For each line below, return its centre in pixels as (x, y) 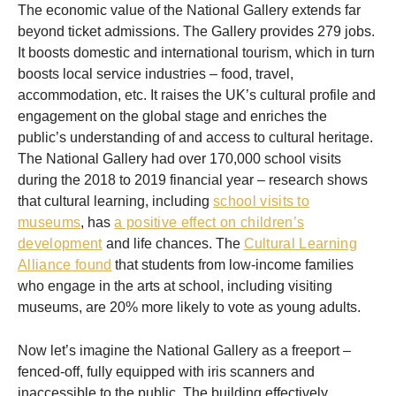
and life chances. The (173, 244)
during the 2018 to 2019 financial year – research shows (193, 180)
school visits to (262, 202)
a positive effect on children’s (209, 223)
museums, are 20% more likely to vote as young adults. (189, 308)
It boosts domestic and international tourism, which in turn (196, 53)
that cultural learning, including (115, 202)
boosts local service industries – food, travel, (156, 74)
